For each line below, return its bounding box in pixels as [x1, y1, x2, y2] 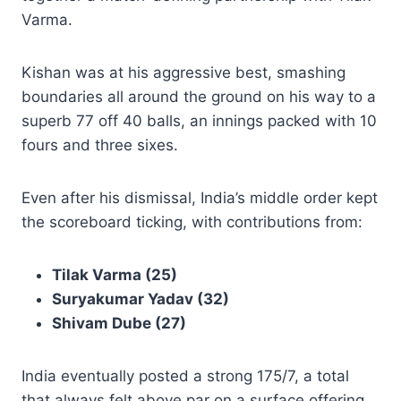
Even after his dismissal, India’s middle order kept [21, 188, 378, 207]
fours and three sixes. [21, 135, 178, 154]
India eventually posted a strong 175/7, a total [21, 366, 349, 385]
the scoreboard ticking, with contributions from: [21, 212, 363, 231]
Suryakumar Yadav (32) [52, 289, 229, 308]
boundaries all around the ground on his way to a [21, 87, 376, 106]
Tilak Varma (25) [52, 265, 177, 284]
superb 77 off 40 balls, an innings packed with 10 [21, 111, 377, 130]
